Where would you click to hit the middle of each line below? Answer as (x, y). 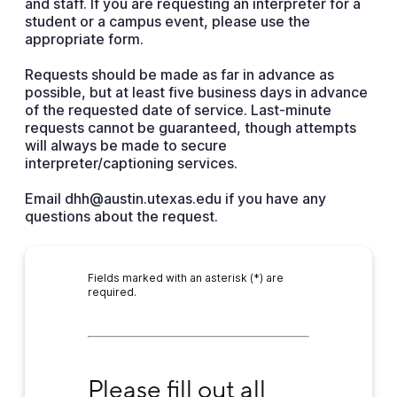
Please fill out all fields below (187, 374)
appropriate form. (84, 39)
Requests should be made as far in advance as (179, 74)
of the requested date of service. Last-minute (178, 110)
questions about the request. (121, 216)
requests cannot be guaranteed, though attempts (190, 128)
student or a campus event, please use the (167, 21)
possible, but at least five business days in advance (196, 92)
